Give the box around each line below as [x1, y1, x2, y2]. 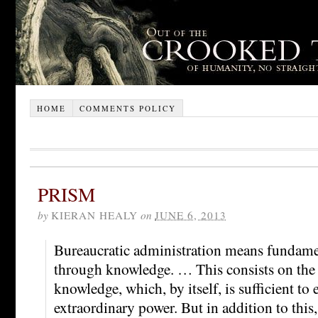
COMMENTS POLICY [79, 102, 176, 114]
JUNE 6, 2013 [155, 207, 226, 222]
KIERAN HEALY [51, 207, 138, 222]
